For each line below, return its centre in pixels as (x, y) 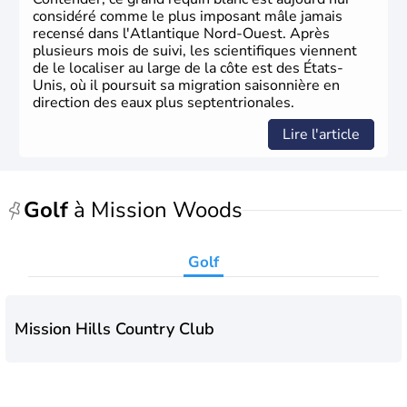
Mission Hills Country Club (114, 328)
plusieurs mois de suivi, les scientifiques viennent (195, 51)
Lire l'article (321, 135)
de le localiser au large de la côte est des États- (188, 69)
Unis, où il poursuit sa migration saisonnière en (186, 86)
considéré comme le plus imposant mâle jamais (188, 17)
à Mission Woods (155, 210)
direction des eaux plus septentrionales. (164, 103)
